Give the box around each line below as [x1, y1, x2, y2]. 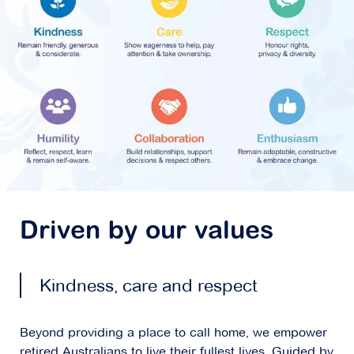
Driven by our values [20, 220, 273, 246]
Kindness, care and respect [40, 275, 258, 296]
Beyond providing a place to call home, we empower [20, 325, 327, 341]
